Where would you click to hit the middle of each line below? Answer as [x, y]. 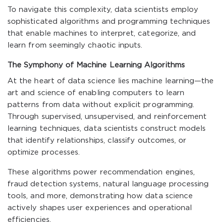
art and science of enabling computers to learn [96, 93]
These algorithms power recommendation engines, [101, 172]
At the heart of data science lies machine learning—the [111, 81]
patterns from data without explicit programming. [101, 105]
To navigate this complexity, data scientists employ [103, 10]
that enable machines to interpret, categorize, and [102, 33]
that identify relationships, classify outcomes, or [97, 140]
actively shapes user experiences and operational [100, 208]
